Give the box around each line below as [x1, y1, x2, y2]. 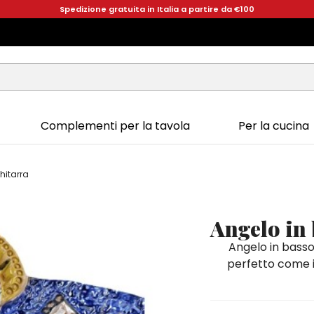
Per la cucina [238, 117, 309, 134]
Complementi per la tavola [40, 117, 190, 134]
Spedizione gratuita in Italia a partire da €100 [60, 4, 254, 15]
